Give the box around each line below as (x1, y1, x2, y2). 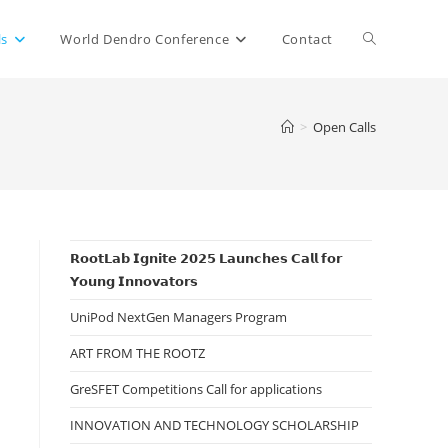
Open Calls (313, 118, 376, 136)
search (363, 185, 408, 204)
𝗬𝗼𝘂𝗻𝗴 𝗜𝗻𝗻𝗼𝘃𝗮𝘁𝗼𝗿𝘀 (70, 272, 198, 290)
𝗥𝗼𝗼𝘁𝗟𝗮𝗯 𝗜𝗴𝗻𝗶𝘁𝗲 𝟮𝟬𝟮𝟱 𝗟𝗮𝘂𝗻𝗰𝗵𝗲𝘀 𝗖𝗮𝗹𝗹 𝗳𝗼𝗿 (70, 249, 342, 267)
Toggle (363, 29, 407, 48)
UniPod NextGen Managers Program (70, 308, 287, 326)
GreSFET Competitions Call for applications (70, 380, 322, 398)
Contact (281, 30, 333, 48)
